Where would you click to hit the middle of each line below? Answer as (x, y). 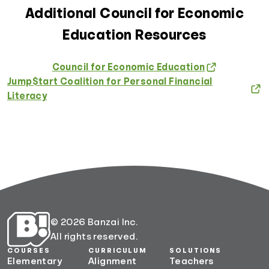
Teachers (192, 261)
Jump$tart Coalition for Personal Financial (110, 82)
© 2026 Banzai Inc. (94, 222)
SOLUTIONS (196, 250)
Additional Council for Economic (134, 13)
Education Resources (134, 35)
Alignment (113, 261)
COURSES (29, 250)
